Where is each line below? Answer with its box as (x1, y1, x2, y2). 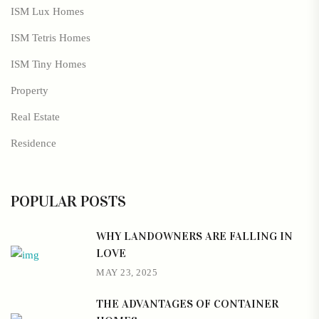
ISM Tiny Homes (11, 58, 86, 70)
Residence (11, 137, 56, 150)
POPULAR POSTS (11, 192, 126, 211)
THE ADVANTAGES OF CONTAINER (96, 297, 278, 311)
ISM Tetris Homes (11, 32, 90, 44)
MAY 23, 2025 (96, 267, 158, 278)
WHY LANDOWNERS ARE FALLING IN (96, 229, 293, 244)
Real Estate (11, 111, 60, 123)
